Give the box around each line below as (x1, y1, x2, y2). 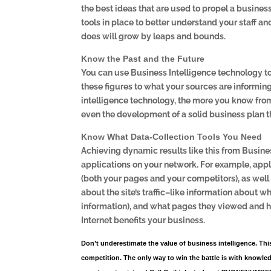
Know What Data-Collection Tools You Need (81, 131, 263, 142)
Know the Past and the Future (81, 53, 205, 64)
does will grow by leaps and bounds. (81, 31, 226, 41)
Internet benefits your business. (81, 215, 206, 225)
